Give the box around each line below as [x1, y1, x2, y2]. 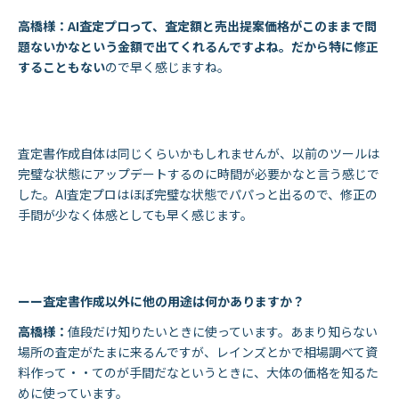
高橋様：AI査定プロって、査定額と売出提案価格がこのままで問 [18, 17, 377, 36]
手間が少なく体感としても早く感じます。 [18, 206, 253, 224]
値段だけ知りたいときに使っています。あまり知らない [68, 322, 378, 340]
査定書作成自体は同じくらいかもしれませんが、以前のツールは [18, 144, 379, 163]
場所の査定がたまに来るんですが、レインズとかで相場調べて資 [18, 342, 378, 361]
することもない [18, 58, 105, 77]
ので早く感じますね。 [105, 58, 230, 77]
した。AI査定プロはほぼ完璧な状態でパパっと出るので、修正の [18, 185, 378, 204]
